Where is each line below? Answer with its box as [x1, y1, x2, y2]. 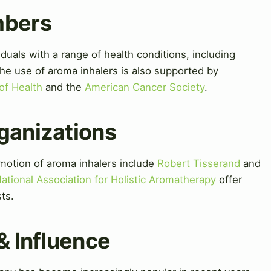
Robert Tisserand [157, 157, 240, 169]
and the [42, 80, 85, 93]
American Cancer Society [85, 80, 204, 93]
